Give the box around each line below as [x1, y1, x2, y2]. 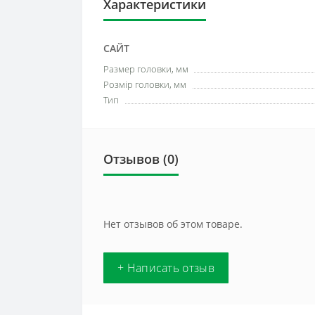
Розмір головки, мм [103, 78, 186, 91]
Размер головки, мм [103, 63, 188, 75]
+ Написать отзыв [117, 260, 214, 276]
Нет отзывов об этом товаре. [103, 217, 243, 231]
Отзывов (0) [103, 150, 179, 167]
